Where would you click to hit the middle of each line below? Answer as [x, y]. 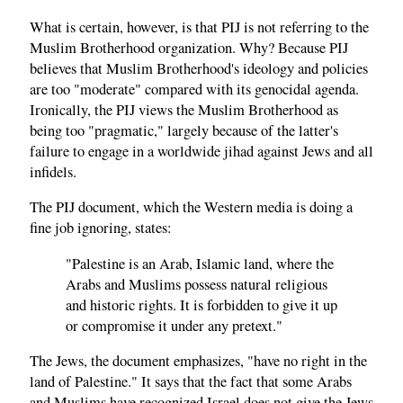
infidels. [53, 171]
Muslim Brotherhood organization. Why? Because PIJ [189, 47]
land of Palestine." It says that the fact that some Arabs [191, 382]
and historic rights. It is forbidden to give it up [201, 304]
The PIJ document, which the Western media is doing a [191, 207]
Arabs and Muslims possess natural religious [197, 284]
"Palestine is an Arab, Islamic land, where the [200, 263]
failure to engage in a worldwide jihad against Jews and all [201, 151]
